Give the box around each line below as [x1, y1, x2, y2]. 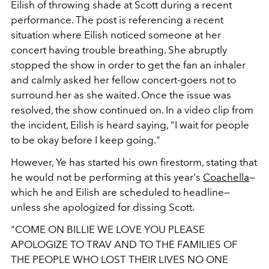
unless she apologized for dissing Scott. [11, 201, 195, 214]
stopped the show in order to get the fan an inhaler [11, 59, 246, 71]
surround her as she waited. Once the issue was [11, 89, 231, 101]
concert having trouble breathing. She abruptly [11, 44, 227, 56]
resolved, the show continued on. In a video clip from [11, 104, 253, 116]
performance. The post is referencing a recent [11, 14, 223, 26]
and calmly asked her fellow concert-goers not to [11, 74, 236, 86]
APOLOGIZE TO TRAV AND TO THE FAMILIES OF [11, 238, 238, 251]
